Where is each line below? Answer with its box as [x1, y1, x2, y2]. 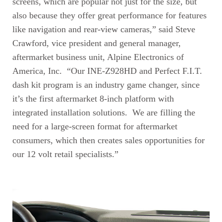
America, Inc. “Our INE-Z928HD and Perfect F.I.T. [12, 65, 202, 76]
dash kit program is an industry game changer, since [12, 79, 200, 90]
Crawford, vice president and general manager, [12, 38, 181, 48]
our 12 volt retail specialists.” [12, 149, 118, 159]
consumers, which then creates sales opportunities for [12, 135, 205, 145]
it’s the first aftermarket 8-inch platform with [12, 93, 174, 104]
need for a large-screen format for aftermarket [12, 121, 177, 131]
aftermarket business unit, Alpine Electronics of [12, 52, 184, 62]
